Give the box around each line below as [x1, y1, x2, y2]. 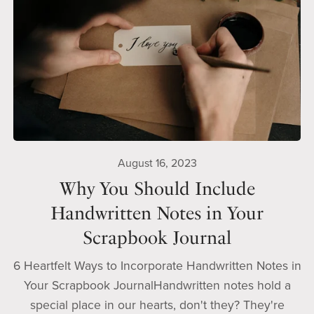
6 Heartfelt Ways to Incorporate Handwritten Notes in [13, 259, 301, 274]
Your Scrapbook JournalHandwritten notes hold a [23, 278, 291, 294]
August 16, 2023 [117, 156, 197, 171]
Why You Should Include [59, 178, 255, 200]
